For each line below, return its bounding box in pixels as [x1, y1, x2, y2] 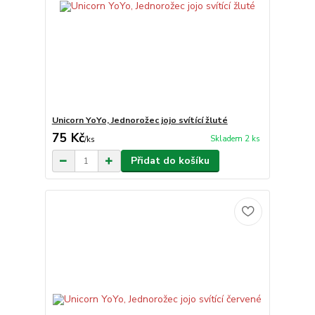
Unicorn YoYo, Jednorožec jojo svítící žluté [51, 115, 228, 127]
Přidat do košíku [130, 154, 210, 168]
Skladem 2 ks [210, 133, 260, 144]
